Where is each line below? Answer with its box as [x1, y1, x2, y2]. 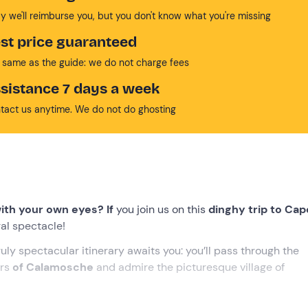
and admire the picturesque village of [93, 259, 285, 274]
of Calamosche [12, 259, 93, 274]
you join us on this [116, 201, 208, 217]
